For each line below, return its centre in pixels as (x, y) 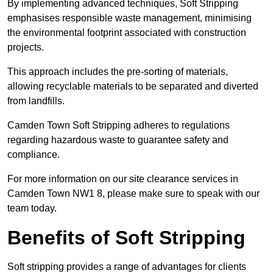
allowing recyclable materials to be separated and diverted (133, 87)
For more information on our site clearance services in (123, 179)
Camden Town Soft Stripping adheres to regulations (119, 126)
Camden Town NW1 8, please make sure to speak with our (133, 194)
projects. (26, 48)
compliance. (34, 155)
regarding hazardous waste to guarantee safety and (118, 140)
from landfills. (36, 101)
